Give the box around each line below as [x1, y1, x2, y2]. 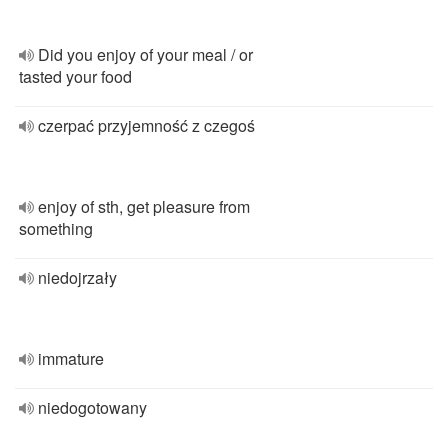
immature [38, 347, 104, 370]
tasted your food [19, 65, 132, 88]
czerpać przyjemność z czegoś [38, 114, 255, 137]
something [19, 217, 93, 240]
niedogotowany [38, 396, 147, 419]
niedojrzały [38, 266, 117, 289]
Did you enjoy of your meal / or [38, 43, 253, 66]
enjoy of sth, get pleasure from [38, 195, 250, 218]
